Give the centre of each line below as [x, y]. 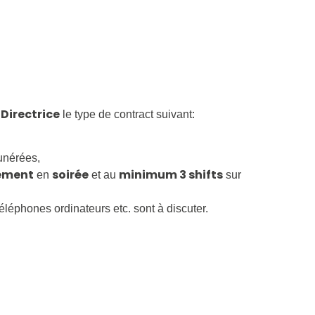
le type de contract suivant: [128, 114]
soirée [71, 175]
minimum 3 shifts [171, 175]
